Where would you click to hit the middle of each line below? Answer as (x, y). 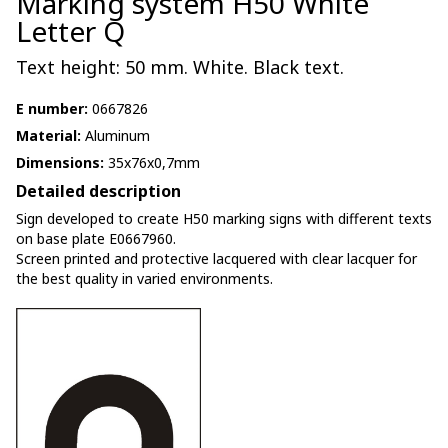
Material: (48, 135)
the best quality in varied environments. (144, 278)
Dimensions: (60, 162)
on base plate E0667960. (96, 238)
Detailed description (98, 191)
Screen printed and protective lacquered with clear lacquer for (216, 258)
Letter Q (70, 31)
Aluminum (115, 135)
